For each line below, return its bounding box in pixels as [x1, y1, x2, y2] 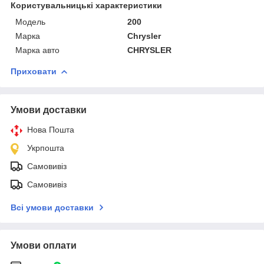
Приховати [11, 66, 57, 76]
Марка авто [15, 45, 60, 55]
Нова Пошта [27, 124, 74, 134]
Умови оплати [11, 240, 77, 250]
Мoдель [15, 16, 45, 27]
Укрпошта [27, 143, 64, 153]
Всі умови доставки [11, 202, 94, 212]
